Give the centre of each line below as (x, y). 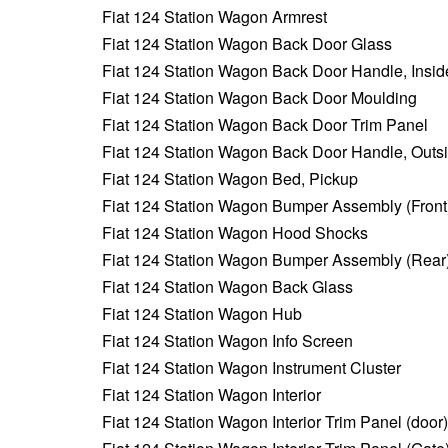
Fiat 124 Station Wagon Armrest (214, 16)
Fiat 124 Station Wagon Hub (202, 313)
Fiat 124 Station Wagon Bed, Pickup (230, 178)
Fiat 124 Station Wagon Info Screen (227, 340)
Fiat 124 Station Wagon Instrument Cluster (251, 367)
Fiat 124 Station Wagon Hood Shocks (235, 232)
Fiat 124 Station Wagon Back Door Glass (247, 43)
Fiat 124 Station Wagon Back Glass (227, 286)
